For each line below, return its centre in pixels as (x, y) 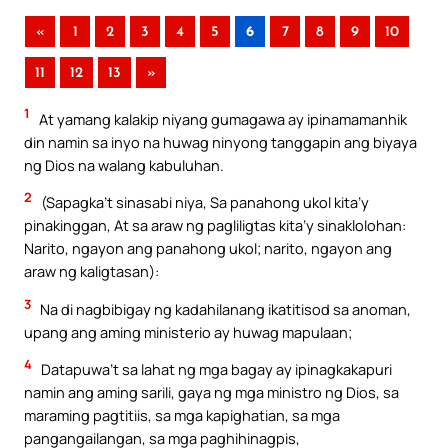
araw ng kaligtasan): (91, 271)
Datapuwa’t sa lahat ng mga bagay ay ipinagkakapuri (215, 369)
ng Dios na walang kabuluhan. (124, 164)
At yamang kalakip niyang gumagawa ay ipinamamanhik (221, 118)
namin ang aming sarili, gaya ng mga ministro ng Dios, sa (211, 392)
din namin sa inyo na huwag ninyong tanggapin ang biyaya (220, 141)
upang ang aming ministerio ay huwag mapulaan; (188, 331)
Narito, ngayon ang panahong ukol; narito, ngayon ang (208, 248)
